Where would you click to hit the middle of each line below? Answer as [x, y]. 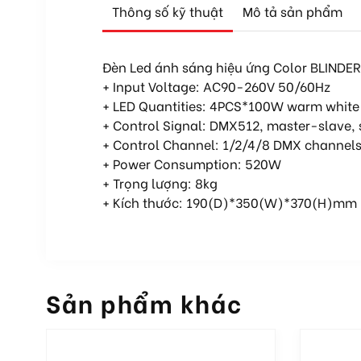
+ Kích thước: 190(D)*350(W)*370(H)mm [230, 202]
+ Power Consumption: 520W [192, 164]
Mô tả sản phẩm [293, 11]
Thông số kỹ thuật [168, 11]
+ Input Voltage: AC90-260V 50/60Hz [216, 86]
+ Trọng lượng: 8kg [160, 183]
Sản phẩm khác [144, 303]
